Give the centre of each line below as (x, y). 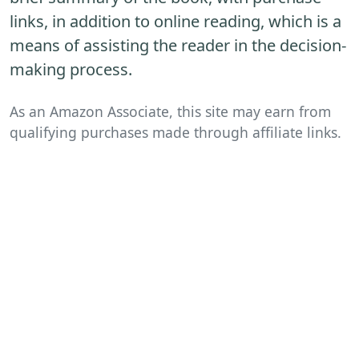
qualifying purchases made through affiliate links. (175, 133)
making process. (71, 70)
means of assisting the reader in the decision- (178, 46)
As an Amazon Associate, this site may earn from (170, 112)
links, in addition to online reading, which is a (175, 22)
